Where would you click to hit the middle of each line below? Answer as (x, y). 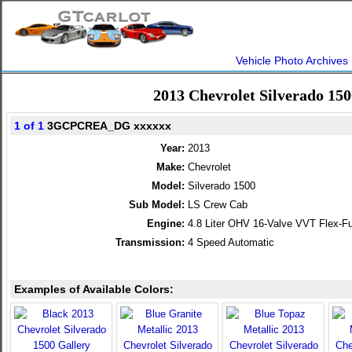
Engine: (166, 224)
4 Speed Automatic (231, 242)
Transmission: (150, 242)
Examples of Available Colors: (94, 289)
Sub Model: (157, 205)
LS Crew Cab (218, 205)
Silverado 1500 (222, 186)
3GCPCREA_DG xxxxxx (108, 126)
